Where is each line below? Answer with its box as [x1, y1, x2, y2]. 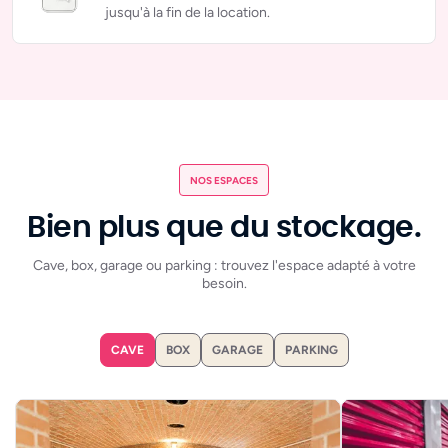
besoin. [201, 275, 247, 293]
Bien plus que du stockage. [27, 213, 421, 244]
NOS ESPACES [190, 173, 258, 187]
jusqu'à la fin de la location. [105, 4, 270, 22]
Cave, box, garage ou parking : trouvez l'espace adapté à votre [32, 257, 416, 275]
